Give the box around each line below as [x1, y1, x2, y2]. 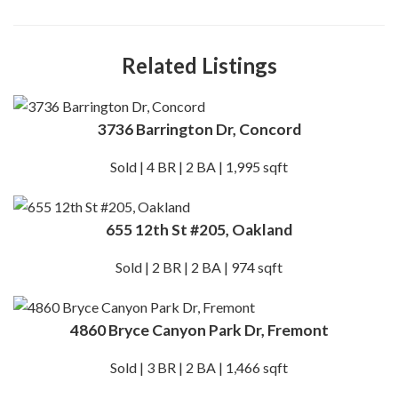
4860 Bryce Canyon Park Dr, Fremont [69, 320, 329, 339]
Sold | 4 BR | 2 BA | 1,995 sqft [110, 157, 288, 175]
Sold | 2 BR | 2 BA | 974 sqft [115, 258, 283, 275]
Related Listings [121, 52, 277, 78]
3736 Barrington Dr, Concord [97, 119, 301, 139]
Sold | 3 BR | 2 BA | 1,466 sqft [110, 358, 288, 376]
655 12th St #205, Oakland [106, 219, 292, 239]
